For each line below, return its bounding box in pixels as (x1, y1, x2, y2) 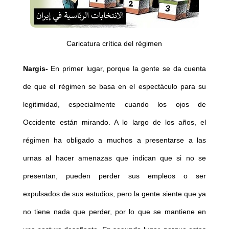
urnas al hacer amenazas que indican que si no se (22, 154, 207, 163)
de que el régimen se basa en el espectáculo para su (22, 82, 207, 91)
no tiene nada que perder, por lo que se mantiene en (22, 208, 207, 216)
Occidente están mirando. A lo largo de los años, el (22, 118, 207, 127)
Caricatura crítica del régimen (66, 39, 163, 48)
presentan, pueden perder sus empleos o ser (22, 172, 207, 180)
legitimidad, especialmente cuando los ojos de (22, 100, 207, 109)
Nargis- (22, 64, 48, 73)
